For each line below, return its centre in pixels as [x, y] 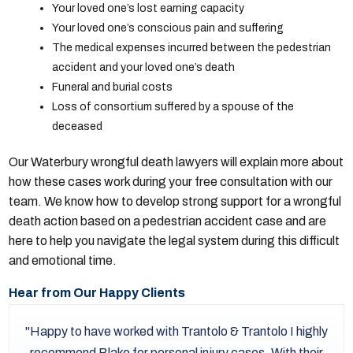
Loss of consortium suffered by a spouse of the [173, 107]
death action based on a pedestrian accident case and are [168, 221]
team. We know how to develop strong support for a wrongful [175, 202]
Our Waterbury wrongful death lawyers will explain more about [176, 162]
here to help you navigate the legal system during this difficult [175, 241]
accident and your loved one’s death [144, 68]
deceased [78, 127]
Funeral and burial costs [113, 87]
